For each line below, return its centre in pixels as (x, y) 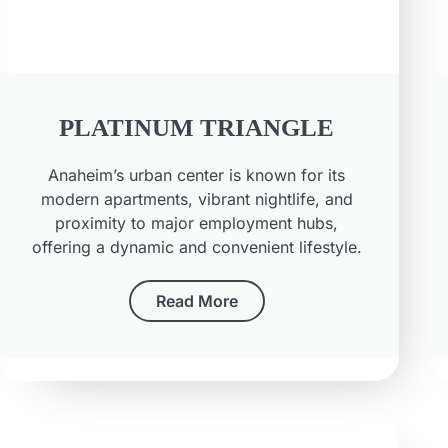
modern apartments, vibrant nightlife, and (196, 199)
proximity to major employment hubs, (197, 223)
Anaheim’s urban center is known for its (197, 175)
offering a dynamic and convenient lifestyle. (196, 247)
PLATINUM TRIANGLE (197, 128)
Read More (196, 301)
